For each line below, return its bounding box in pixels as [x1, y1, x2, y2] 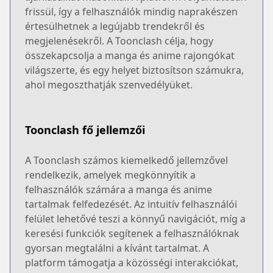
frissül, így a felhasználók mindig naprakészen [25, 4, 238, 18]
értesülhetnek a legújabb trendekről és [25, 19, 205, 33]
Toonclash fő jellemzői [25, 122, 145, 137]
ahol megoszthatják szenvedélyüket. [25, 77, 193, 91]
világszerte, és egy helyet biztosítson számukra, [25, 63, 244, 77]
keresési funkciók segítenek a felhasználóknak [25, 226, 239, 240]
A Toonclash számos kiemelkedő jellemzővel [25, 153, 228, 167]
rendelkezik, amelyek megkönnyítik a [25, 168, 196, 182]
